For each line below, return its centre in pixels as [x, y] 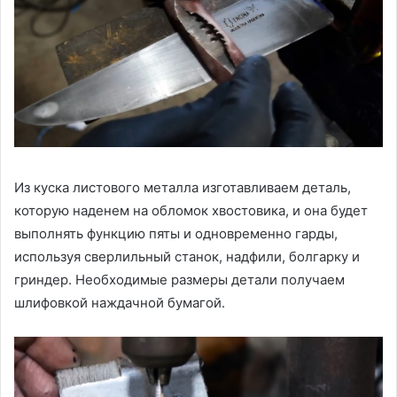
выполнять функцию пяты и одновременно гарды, [176, 233]
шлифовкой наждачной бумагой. [120, 302]
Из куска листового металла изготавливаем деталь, [183, 187]
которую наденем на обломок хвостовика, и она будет [191, 210]
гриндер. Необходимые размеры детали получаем [179, 279]
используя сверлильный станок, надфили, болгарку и [187, 256]
